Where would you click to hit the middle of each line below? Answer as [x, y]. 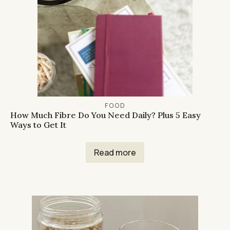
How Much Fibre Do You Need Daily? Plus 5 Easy [106, 115]
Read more [115, 153]
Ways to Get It [38, 125]
